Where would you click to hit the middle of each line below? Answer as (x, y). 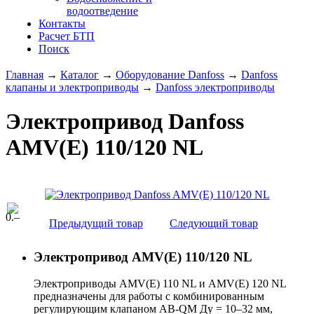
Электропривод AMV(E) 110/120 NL (143, 257)
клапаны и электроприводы (72, 87)
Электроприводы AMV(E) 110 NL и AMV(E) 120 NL (160, 284)
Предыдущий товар (96, 223)
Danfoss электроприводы (215, 87)
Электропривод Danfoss (125, 122)
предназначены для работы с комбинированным (149, 296)
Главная (25, 75)
